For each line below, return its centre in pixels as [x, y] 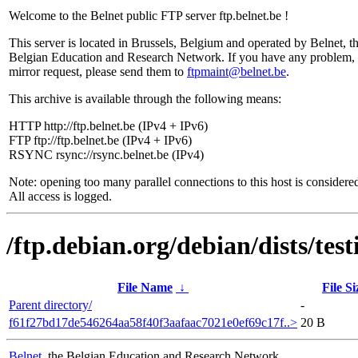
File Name [145, 287]
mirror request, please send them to [98, 72]
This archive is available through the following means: [145, 99]
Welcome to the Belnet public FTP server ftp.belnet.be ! [149, 16]
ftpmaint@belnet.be [237, 72]
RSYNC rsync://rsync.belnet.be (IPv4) [106, 155]
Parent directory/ [50, 304]
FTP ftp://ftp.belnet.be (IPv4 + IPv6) [100, 140]
